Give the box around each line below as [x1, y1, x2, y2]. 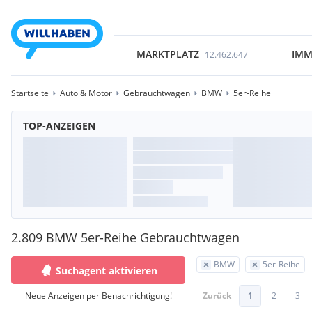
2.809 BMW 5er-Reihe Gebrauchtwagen [11, 229, 240, 246]
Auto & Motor [60, 87, 112, 99]
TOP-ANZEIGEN [23, 119, 95, 132]
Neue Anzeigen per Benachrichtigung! [24, 290, 172, 302]
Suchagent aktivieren [56, 263, 157, 277]
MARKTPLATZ [136, 47, 199, 61]
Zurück [203, 290, 231, 302]
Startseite [11, 87, 49, 99]
